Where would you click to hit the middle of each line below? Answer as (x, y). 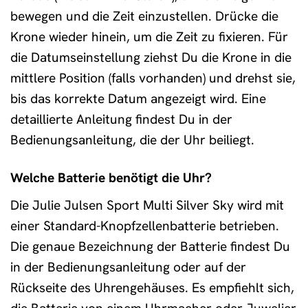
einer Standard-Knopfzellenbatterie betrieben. (145, 225)
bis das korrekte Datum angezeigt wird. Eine (138, 99)
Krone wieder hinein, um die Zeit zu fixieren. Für (149, 37)
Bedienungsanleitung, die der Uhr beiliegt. (132, 140)
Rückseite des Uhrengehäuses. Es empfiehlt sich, (152, 287)
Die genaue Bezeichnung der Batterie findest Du (150, 246)
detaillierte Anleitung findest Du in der (121, 120)
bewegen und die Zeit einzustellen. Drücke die (144, 16)
